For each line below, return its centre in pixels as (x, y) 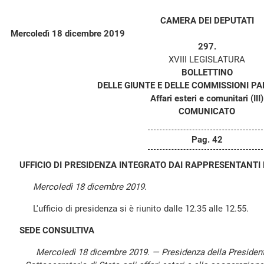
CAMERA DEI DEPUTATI (207, 21)
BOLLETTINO (207, 72)
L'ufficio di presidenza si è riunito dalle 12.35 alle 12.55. (134, 209)
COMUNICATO (207, 111)
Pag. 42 (207, 140)
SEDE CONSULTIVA (57, 230)
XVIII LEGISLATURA (207, 60)
